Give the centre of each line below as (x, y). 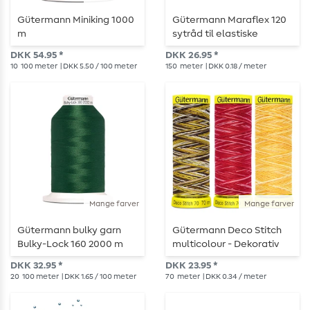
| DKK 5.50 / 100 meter (98, 66)
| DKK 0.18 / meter (235, 66)
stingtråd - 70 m (209, 258)
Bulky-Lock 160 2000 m (70, 245)
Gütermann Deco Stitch (227, 231)
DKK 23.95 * (191, 266)
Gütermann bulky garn (69, 231)
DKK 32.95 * (36, 266)
